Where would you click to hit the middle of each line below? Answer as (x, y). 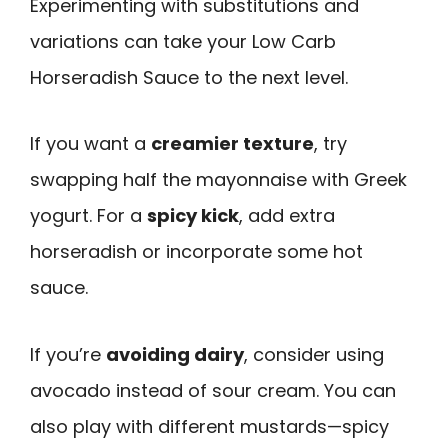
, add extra (287, 216)
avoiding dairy (175, 354)
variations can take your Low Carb (183, 41)
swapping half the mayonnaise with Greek (218, 180)
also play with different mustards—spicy (209, 426)
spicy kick (193, 216)
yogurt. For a (88, 216)
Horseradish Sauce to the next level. (189, 77)
